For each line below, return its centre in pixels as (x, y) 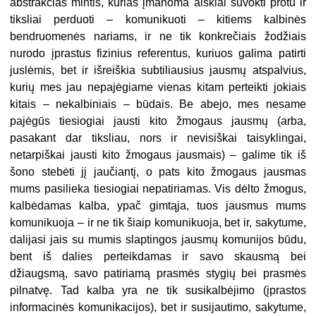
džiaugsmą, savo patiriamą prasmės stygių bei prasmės (158, 274)
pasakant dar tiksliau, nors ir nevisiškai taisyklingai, (158, 138)
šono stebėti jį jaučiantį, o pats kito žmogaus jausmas (158, 172)
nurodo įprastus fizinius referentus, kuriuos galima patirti (158, 54)
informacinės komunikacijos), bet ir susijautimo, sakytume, (158, 308)
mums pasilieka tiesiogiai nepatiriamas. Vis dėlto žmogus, (158, 189)
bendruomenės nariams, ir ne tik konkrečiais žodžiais (158, 37)
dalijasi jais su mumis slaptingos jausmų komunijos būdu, (158, 240)
